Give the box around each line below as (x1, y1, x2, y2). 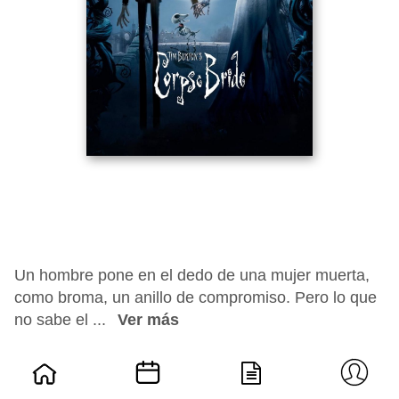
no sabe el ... (14, 311, 110, 329)
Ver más (118, 311, 179, 329)
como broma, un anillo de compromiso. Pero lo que (14, 289, 377, 306)
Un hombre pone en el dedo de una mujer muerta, (14, 266, 370, 284)
